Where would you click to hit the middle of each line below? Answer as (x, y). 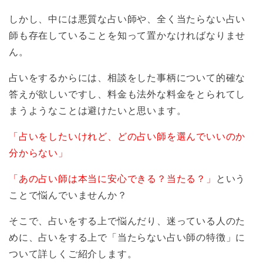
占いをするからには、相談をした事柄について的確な (127, 77)
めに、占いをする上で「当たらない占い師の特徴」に (127, 237)
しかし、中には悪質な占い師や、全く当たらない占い (127, 19)
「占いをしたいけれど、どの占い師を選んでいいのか (127, 136)
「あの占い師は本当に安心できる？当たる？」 (112, 178)
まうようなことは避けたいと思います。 (98, 110)
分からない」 (38, 153)
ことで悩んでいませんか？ (68, 195)
